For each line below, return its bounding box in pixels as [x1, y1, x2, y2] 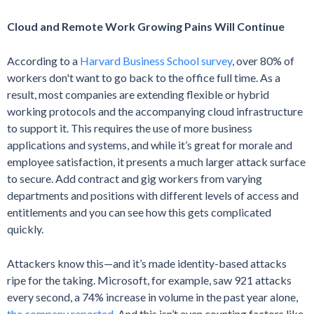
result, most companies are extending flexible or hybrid [7, 88, 269, 102]
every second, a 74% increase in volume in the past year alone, [7, 290, 298, 304]
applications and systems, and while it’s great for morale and [7, 138, 292, 152]
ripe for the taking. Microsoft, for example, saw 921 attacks [7, 273, 292, 287]
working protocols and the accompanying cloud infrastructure [7, 104, 303, 118]
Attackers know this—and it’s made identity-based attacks [7, 257, 287, 271]
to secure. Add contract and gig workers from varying [7, 172, 262, 186]
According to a [7, 54, 80, 68]
